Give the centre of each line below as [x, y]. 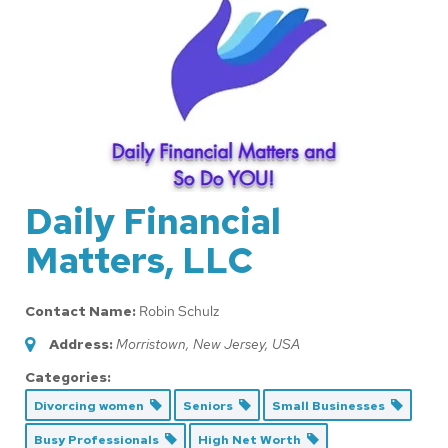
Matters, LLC [139, 259]
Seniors [211, 405]
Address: [81, 343]
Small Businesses [331, 405]
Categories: [68, 376]
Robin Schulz [179, 310]
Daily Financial [153, 220]
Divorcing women [92, 405]
